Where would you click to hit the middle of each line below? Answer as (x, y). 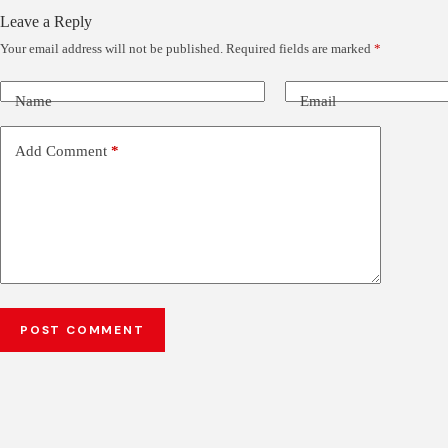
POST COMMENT (82, 330)
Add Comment (61, 150)
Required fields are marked (300, 48)
